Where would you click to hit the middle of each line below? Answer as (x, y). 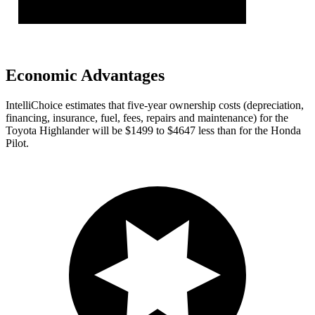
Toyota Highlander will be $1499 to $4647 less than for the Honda (153, 130)
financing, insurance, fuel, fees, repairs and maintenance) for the (147, 117)
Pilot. (17, 143)
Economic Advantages (85, 75)
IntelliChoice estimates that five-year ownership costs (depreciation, (155, 105)
